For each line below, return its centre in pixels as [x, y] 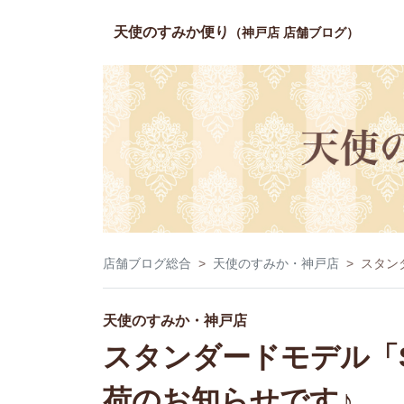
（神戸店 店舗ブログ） [294, 32]
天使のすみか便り [171, 32]
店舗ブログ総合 [147, 263]
